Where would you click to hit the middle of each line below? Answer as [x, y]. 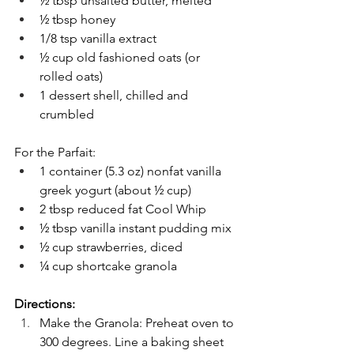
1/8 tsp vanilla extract [98, 38]
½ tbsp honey [77, 19]
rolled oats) [71, 76]
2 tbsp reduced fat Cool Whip [123, 209]
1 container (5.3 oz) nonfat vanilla [132, 171]
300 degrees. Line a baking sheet [133, 341]
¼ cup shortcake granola [108, 265]
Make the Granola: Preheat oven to [138, 322]
